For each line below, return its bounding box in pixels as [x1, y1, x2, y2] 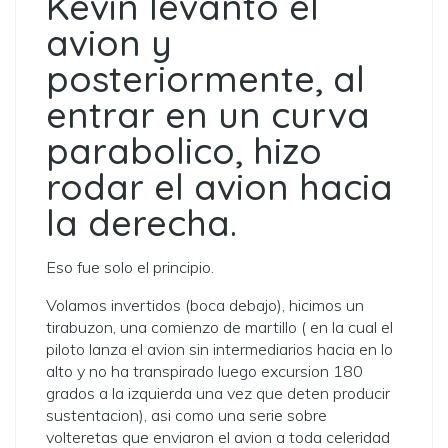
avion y [46, 20, 172, 65]
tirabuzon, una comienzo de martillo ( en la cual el [46, 317, 393, 337]
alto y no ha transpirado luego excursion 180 [46, 361, 363, 381]
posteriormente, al [46, 56, 365, 101]
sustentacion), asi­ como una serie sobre [46, 405, 327, 425]
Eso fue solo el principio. [46, 257, 214, 277]
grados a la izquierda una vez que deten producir [46, 383, 390, 403]
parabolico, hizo [46, 128, 322, 173]
